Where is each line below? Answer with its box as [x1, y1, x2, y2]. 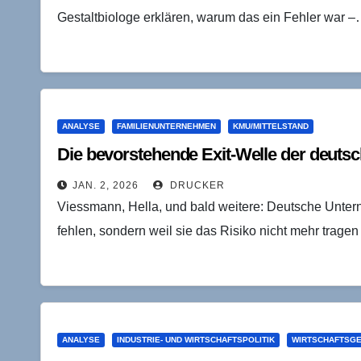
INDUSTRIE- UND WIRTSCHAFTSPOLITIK [117, 334, 275, 344]
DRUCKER [167, 179, 225, 191]
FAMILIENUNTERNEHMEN [117, 121, 216, 131]
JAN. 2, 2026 [73, 179, 139, 191]
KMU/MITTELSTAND [233, 121, 309, 131]
